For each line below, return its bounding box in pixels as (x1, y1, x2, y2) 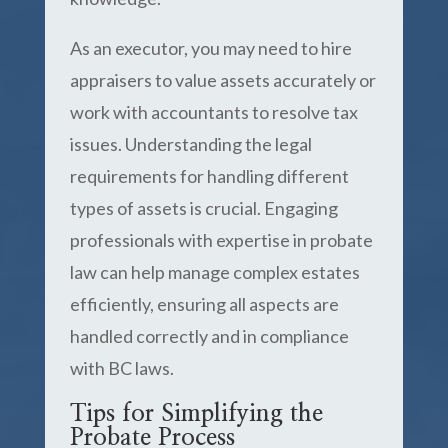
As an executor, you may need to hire (69, 37, 352, 59)
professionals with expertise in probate (69, 229, 373, 251)
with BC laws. (69, 357, 174, 379)
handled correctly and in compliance (69, 325, 349, 347)
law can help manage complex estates (69, 261, 360, 283)
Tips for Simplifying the (69, 402, 323, 426)
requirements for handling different (69, 165, 349, 187)
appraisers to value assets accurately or (69, 69, 376, 91)
